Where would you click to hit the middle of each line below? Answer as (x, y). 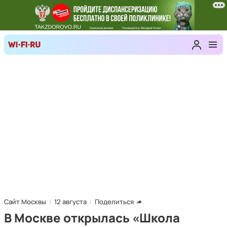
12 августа (70, 202)
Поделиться (114, 202)
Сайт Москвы (25, 202)
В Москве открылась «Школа (92, 218)
